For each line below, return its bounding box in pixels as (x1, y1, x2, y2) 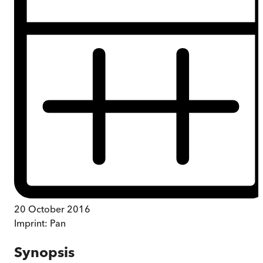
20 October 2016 (14, 203, 90, 215)
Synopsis (14, 243, 75, 261)
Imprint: (14, 217, 50, 229)
